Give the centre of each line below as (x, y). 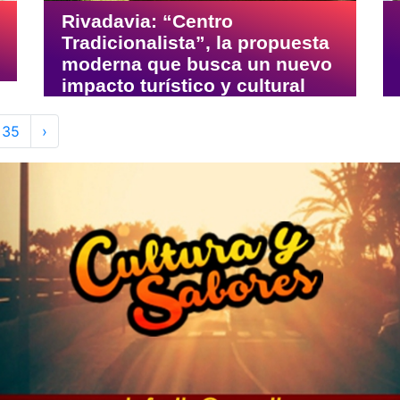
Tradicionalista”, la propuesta (196, 43)
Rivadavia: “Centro (147, 21)
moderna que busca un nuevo (197, 64)
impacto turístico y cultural (183, 86)
